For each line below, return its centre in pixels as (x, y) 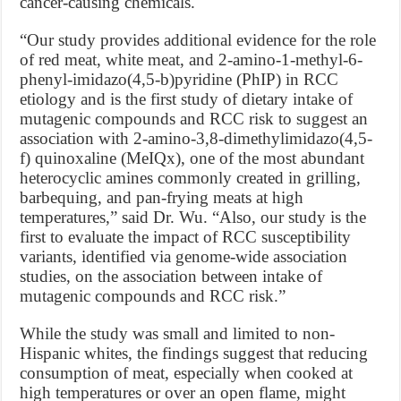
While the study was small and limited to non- (178, 333)
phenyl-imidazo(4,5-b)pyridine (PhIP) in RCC (179, 79)
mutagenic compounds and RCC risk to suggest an (194, 119)
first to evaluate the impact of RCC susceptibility (186, 237)
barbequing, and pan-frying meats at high (162, 197)
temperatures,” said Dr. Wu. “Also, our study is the (193, 217)
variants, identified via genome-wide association (184, 256)
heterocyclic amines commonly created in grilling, (191, 178)
